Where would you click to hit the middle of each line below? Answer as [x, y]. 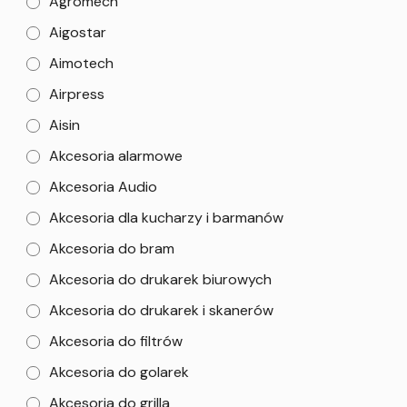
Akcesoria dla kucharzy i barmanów [166, 217]
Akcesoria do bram [112, 248]
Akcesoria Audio [103, 186]
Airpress [77, 94]
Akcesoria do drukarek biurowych [160, 279]
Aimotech [81, 63]
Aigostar [78, 32]
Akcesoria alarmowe [116, 155]
